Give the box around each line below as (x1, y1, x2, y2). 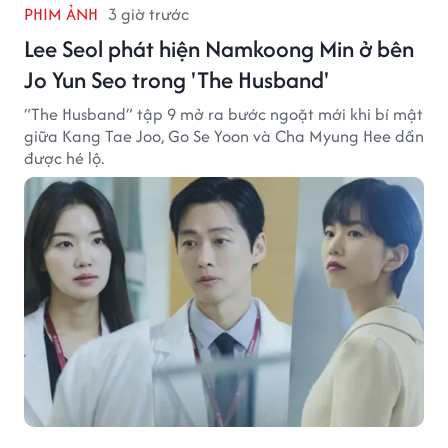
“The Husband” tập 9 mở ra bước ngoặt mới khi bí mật (24, 102, 423, 127)
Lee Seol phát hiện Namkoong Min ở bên (24, 32, 414, 66)
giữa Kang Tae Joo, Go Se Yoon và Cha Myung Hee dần (24, 124, 424, 149)
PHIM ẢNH (24, 2, 98, 27)
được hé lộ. (24, 146, 104, 171)
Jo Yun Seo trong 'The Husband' (24, 63, 329, 97)
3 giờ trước (108, 2, 189, 27)
